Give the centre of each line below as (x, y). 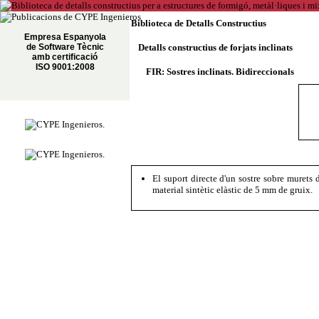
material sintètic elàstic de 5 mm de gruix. (232, 190)
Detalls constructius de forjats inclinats (215, 47)
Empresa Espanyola (65, 37)
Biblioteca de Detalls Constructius (199, 23)
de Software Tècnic (65, 47)
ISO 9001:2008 (65, 67)
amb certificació (65, 57)
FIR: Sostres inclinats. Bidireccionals (220, 72)
